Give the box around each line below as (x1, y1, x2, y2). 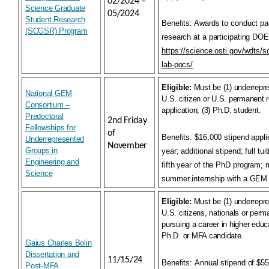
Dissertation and (25, 250, 79, 259)
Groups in (25, 146, 58, 155)
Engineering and (25, 157, 79, 166)
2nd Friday (107, 116, 147, 125)
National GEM (25, 89, 72, 98)
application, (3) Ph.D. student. (162, 106, 261, 115)
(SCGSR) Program (25, 26, 88, 35)
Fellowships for (25, 123, 76, 132)
